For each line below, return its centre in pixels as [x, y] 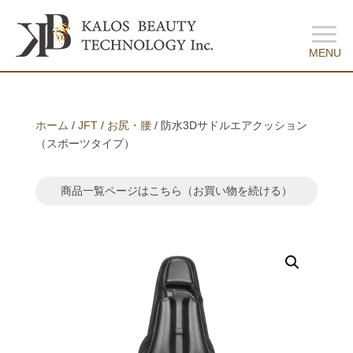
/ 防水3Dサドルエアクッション [229, 125]
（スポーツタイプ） [85, 143]
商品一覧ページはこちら [121, 191]
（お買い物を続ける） [237, 191]
